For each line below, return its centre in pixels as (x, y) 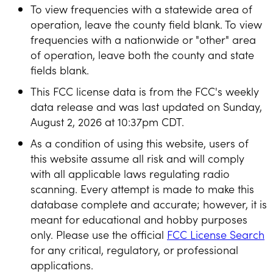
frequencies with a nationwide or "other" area (143, 39)
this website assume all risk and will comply (137, 158)
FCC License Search (216, 234)
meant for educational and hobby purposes (139, 219)
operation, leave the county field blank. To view (146, 24)
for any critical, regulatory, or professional (134, 249)
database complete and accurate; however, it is (149, 204)
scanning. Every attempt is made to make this (142, 188)
